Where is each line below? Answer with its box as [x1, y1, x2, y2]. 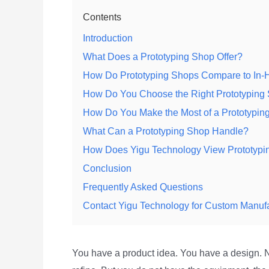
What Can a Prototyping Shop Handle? [83, 126, 249, 136]
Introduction [83, 33, 133, 43]
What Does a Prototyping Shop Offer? [83, 52, 243, 62]
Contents [83, 12, 121, 22]
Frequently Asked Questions [83, 182, 203, 192]
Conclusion [83, 163, 131, 174]
